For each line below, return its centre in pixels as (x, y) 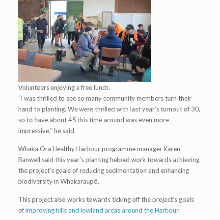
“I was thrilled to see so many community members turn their (105, 98)
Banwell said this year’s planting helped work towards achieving (109, 160)
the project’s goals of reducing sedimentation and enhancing (104, 171)
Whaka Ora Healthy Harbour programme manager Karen (99, 149)
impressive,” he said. (47, 131)
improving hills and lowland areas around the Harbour (102, 210)
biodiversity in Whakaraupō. (58, 181)
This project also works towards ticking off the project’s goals (106, 200)
